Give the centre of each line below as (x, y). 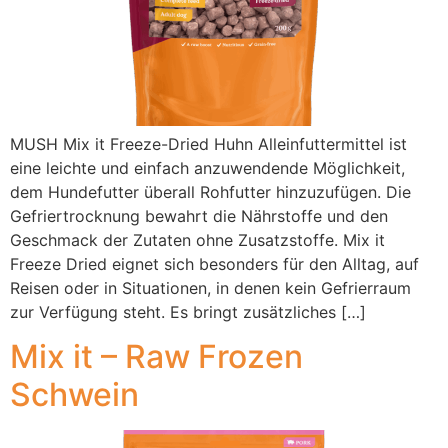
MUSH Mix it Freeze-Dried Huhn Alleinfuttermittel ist (208, 143)
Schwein (74, 394)
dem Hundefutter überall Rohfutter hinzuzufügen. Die (210, 191)
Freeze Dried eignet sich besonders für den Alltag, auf (214, 263)
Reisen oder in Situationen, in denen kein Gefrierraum (210, 287)
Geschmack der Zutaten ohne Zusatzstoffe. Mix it (197, 239)
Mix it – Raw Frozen (156, 356)
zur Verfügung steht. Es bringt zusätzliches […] (188, 311)
